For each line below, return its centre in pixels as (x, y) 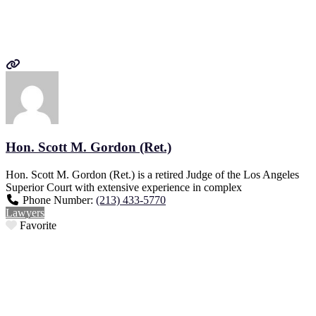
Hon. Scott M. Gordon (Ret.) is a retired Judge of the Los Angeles (152, 175)
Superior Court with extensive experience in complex (124, 188)
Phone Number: (59, 200)
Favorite (38, 226)
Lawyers (25, 213)
